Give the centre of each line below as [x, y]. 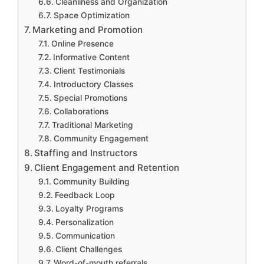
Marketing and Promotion [89, 30]
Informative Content [91, 57]
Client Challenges [88, 250]
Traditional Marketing [92, 125]
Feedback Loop [85, 195]
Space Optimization [91, 16]
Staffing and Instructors [87, 153]
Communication [85, 236]
